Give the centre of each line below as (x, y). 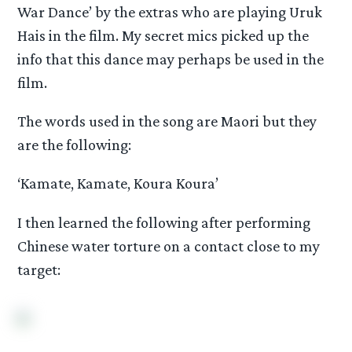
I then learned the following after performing (164, 222)
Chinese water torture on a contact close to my (169, 246)
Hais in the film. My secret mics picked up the (163, 35)
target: (39, 269)
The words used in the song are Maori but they (167, 121)
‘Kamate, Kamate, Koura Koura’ (118, 183)
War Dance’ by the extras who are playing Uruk (170, 11)
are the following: (75, 145)
